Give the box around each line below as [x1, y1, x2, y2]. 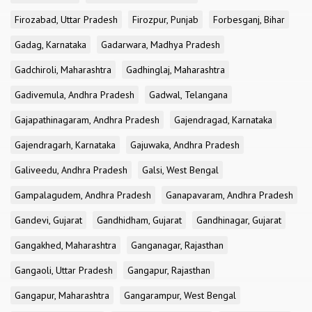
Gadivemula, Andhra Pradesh [15, 88, 134, 101]
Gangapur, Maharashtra [15, 289, 109, 302]
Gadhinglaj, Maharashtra [126, 63, 225, 76]
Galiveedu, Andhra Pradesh [15, 164, 127, 176]
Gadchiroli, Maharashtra [15, 63, 111, 76]
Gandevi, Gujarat [15, 214, 82, 226]
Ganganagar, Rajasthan [131, 239, 224, 251]
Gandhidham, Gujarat [97, 214, 182, 226]
